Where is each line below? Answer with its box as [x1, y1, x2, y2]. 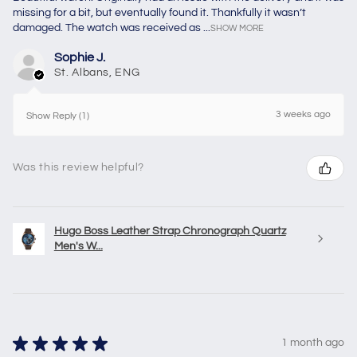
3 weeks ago [276, 108, 331, 120]
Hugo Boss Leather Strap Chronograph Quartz [53, 225, 286, 237]
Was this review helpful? [12, 162, 144, 174]
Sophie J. [53, 50, 105, 64]
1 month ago [281, 337, 345, 349]
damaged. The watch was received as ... [12, 22, 210, 33]
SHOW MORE [210, 23, 264, 33]
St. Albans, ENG [53, 66, 140, 78]
